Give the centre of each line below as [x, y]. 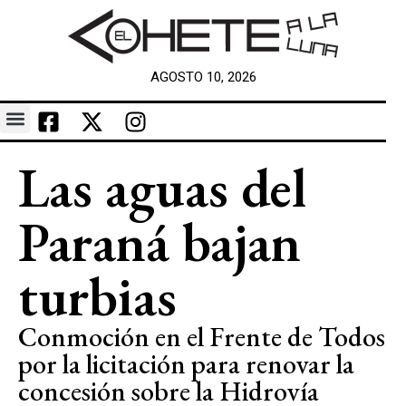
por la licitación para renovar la [186, 364]
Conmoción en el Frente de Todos [202, 337]
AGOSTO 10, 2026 [203, 77]
